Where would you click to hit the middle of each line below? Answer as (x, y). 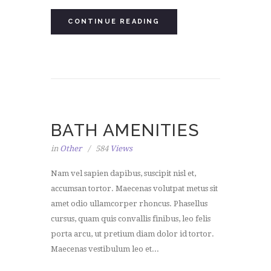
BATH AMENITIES (125, 131)
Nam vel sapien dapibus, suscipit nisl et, (123, 173)
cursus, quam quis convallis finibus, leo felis (131, 218)
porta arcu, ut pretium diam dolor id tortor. (132, 233)
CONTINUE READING (114, 21)
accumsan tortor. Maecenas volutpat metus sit (134, 188)
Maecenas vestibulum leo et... (105, 249)
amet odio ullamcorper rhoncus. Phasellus (129, 203)
